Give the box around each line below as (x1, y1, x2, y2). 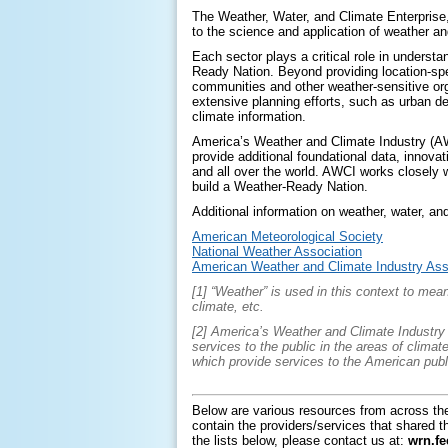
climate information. (192, 109, 314, 124)
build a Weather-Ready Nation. (192, 179, 368, 194)
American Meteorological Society (192, 229, 383, 244)
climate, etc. (192, 299, 264, 314)
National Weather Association (192, 244, 362, 259)
